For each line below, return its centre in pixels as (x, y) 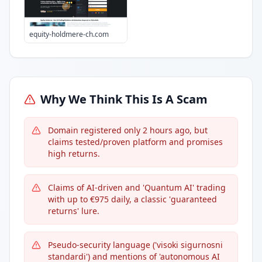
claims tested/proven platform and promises (135, 142)
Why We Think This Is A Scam (124, 99)
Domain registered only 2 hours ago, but (128, 130)
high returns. (74, 154)
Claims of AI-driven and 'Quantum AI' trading (137, 187)
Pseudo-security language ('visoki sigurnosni (135, 245)
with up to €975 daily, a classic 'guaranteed (132, 199)
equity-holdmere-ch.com (69, 34)
